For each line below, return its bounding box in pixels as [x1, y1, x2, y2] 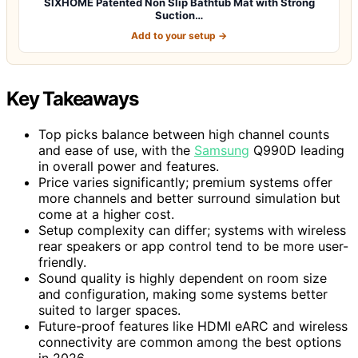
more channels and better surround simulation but [38, 189, 340, 206]
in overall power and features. [38, 157, 219, 174]
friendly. [38, 253, 86, 270]
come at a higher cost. [38, 205, 174, 222]
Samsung [194, 141, 249, 158]
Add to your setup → [131, 29, 227, 42]
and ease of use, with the [38, 141, 194, 158]
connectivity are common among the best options [38, 333, 341, 350]
